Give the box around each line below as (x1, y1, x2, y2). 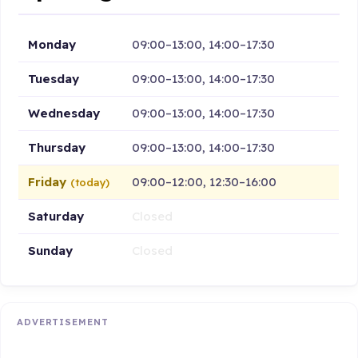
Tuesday (28, 70, 80, 86)
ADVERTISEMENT (17, 316, 109, 328)
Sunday (28, 242, 74, 258)
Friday (28, 173, 71, 189)
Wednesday (28, 105, 101, 121)
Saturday (28, 208, 85, 224)
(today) (70, 175, 110, 189)
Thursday (28, 139, 86, 155)
